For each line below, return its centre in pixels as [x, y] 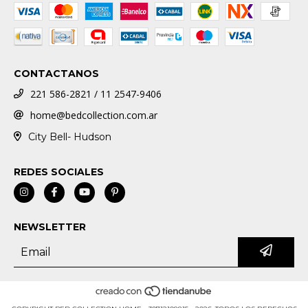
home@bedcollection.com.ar [94, 115]
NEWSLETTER [50, 227]
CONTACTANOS [56, 74]
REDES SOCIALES [59, 172]
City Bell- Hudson [69, 136]
